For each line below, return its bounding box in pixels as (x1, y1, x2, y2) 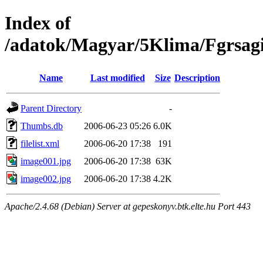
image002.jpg (21, 173, 71, 184)
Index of (5, 12, 71, 34)
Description (174, 72, 220, 83)
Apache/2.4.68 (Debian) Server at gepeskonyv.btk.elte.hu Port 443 (5, 201, 251, 211)
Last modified (90, 72, 145, 83)
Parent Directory (21, 103, 82, 113)
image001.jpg (21, 156, 71, 166)
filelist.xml (21, 138, 59, 149)
